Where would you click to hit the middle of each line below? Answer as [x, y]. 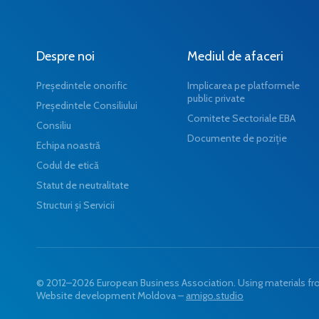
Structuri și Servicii [75, 205]
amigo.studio [215, 295]
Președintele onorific [82, 85]
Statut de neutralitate [83, 185]
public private [216, 98]
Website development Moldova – [111, 295]
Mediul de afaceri [235, 56]
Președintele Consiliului [87, 105]
